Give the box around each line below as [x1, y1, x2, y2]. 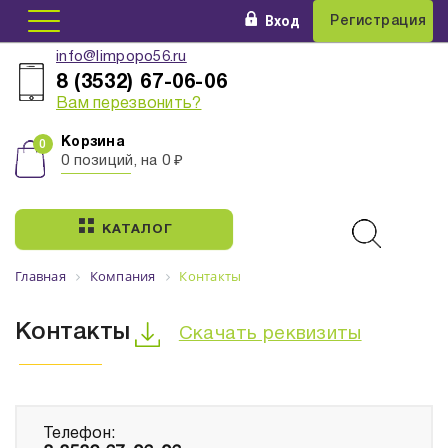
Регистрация [329, 14, 427, 28]
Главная [15, 267, 66, 285]
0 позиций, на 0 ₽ [61, 154, 184, 168]
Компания [89, 267, 156, 285]
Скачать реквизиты [178, 325, 362, 343]
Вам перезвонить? [56, 97, 202, 111]
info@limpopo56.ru [56, 50, 187, 64]
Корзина [61, 136, 125, 149]
